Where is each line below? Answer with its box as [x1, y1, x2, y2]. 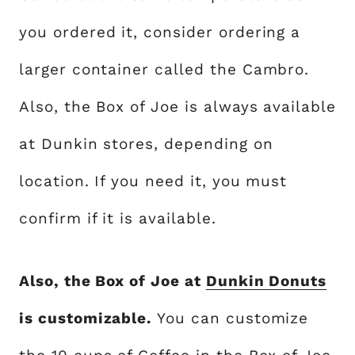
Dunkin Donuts [205, 272, 327, 290]
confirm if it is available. [19, 209, 216, 227]
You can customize [152, 309, 309, 327]
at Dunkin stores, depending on [19, 135, 273, 153]
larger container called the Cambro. [19, 60, 310, 78]
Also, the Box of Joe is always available [19, 97, 337, 116]
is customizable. [19, 309, 153, 327]
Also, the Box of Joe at [19, 272, 206, 290]
